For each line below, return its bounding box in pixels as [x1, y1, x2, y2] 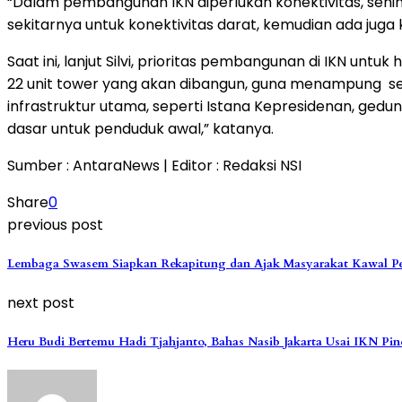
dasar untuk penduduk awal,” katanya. [7, 118, 274, 139]
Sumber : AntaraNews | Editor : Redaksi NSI [7, 154, 301, 176]
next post [7, 293, 74, 314]
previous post [7, 214, 103, 235]
